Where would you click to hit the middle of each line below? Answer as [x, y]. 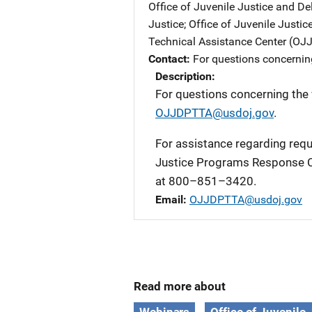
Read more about [180, 286]
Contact [167, 59]
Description [184, 76]
